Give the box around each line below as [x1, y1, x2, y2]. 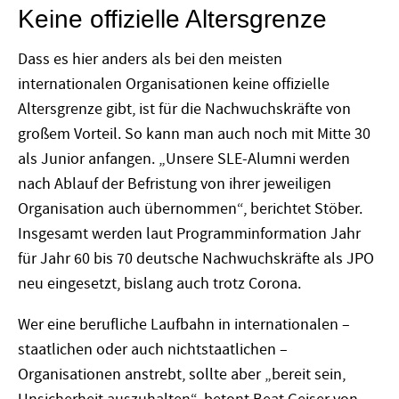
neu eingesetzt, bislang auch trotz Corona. [18, 273, 305, 295]
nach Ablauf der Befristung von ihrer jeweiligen [18, 174, 331, 195]
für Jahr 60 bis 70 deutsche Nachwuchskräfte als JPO [18, 248, 374, 270]
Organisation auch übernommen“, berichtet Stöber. [18, 199, 362, 220]
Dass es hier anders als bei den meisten [18, 49, 282, 70]
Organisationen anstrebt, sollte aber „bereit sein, [18, 364, 346, 386]
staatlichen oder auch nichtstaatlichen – [18, 339, 288, 361]
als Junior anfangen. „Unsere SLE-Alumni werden [18, 149, 350, 170]
